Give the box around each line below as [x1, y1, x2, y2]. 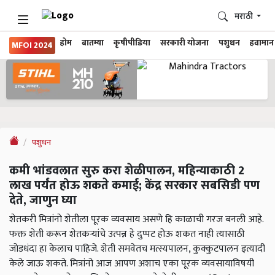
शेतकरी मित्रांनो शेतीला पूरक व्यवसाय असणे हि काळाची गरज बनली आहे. [9, 211, 263, 228]
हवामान [250, 36, 274, 50]
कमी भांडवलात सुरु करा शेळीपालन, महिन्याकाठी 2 [9, 160, 244, 182]
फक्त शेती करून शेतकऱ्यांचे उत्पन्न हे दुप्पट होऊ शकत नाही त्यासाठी [9, 226, 245, 243]
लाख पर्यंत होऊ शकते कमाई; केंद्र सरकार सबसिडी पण [9, 175, 260, 196]
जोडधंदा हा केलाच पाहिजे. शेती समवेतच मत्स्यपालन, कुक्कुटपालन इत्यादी [9, 241, 265, 258]
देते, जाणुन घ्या [9, 190, 77, 211]
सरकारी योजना [160, 36, 209, 50]
